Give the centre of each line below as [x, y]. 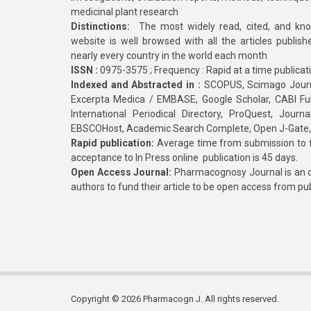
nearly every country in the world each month [169, 56]
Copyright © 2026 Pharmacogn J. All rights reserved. [175, 299]
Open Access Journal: [123, 172]
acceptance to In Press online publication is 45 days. [184, 158]
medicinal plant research [125, 12]
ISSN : [84, 70]
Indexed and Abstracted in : [136, 85]
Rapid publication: [112, 143]
